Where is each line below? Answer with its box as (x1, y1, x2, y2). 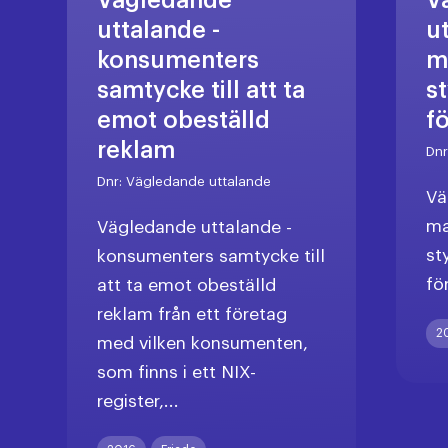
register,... (97, 392, 180, 410)
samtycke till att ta (97, 78, 306, 102)
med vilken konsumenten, (97, 334, 309, 352)
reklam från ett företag (97, 305, 288, 323)
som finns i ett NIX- (97, 363, 257, 381)
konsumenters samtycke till (97, 247, 326, 265)
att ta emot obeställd (97, 276, 277, 294)
